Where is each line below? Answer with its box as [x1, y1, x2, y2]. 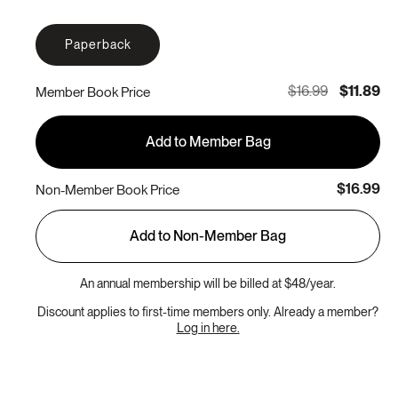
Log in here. [176, 321, 240, 336]
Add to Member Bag [145, 133, 271, 151]
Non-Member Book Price [36, 180, 179, 198]
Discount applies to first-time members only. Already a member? [37, 305, 378, 320]
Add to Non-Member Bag [130, 227, 286, 245]
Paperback [64, 37, 131, 52]
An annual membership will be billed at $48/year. [80, 276, 336, 291]
